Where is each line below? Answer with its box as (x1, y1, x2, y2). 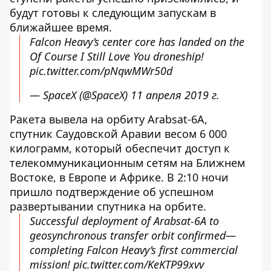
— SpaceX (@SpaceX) (30, 88, 131, 102)
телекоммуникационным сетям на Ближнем (10, 155, 245, 170)
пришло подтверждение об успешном (10, 184, 214, 199)
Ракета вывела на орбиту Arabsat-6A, (10, 112, 207, 126)
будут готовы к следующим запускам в (10, 5, 216, 20)
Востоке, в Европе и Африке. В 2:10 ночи (10, 170, 229, 184)
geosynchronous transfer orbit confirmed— (30, 228, 236, 243)
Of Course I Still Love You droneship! (30, 49, 204, 64)
